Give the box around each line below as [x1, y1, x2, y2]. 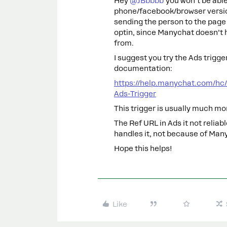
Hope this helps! [114, 144, 172, 153]
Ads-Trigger [114, 90, 156, 98]
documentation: [114, 64, 172, 72]
